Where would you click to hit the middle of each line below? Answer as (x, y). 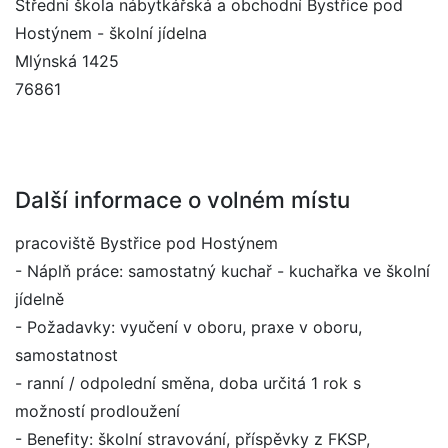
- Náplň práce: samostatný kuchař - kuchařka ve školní (222, 271)
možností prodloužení (97, 411)
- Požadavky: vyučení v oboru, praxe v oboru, (188, 327)
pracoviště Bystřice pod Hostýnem (146, 243)
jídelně (39, 299)
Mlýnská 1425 (67, 61)
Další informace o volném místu (182, 199)
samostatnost (66, 355)
